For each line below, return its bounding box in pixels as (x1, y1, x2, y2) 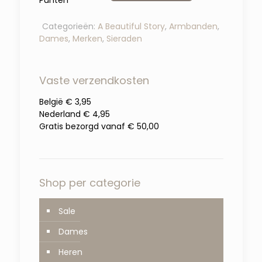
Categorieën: (42, 20, 98, 32)
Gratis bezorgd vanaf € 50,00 (39, 120, 159, 132)
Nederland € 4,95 (39, 108, 110, 120)
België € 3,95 (39, 95, 91, 108)
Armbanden (168, 20, 218, 32)
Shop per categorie (39, 175, 140, 190)
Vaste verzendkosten (39, 73, 149, 88)
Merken (72, 32, 102, 44)
